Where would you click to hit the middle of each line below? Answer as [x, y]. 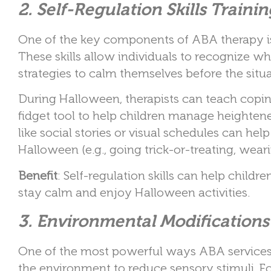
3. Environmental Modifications [144, 221]
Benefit [38, 175]
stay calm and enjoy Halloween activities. [134, 192]
